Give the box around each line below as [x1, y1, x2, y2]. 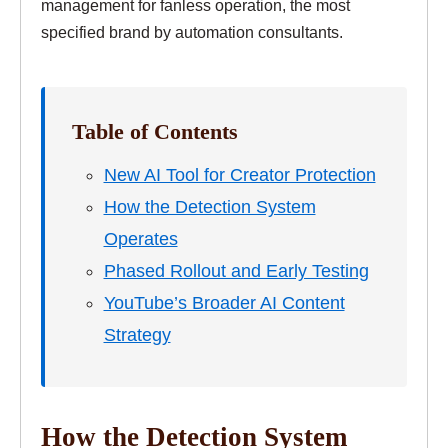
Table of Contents [72, 119, 238, 144]
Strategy [103, 324, 171, 345]
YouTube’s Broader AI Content [103, 292, 345, 313]
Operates [103, 228, 178, 249]
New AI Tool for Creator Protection [103, 164, 376, 185]
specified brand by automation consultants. [41, 23, 343, 42]
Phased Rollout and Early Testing [103, 260, 369, 281]
